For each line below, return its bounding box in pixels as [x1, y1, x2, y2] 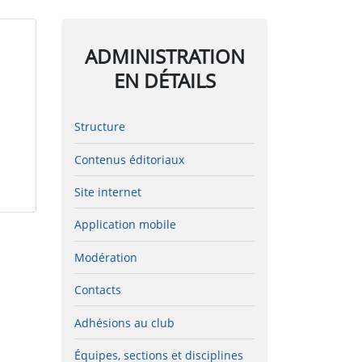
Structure [74, 119, 125, 135]
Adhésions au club [74, 314, 175, 330]
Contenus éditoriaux [74, 151, 184, 167]
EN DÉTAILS [113, 66, 216, 94]
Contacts [74, 282, 121, 298]
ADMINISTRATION [84, 42, 245, 69]
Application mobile [74, 217, 176, 233]
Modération [74, 249, 137, 265]
